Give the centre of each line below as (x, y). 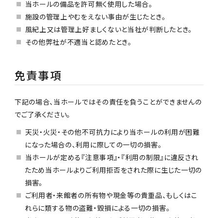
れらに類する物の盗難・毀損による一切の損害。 (97, 208)
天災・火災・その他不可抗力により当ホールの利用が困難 (112, 132)
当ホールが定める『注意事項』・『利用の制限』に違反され (112, 157)
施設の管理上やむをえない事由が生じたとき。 (95, 16)
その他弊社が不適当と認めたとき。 (78, 42)
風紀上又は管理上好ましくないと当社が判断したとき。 (109, 29)
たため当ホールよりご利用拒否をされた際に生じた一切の (113, 170)
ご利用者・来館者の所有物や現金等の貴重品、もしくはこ (111, 195)
